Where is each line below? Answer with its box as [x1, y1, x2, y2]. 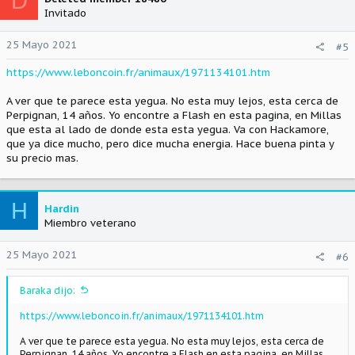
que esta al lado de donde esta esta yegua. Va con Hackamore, [6, 123, 329, 136]
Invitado [44, 6, 86, 20]
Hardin [44, 202, 79, 216]
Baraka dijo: [20, 284, 75, 296]
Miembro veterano [44, 216, 136, 230]
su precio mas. [6, 151, 78, 165]
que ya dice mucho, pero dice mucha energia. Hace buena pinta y [6, 137, 334, 151]
